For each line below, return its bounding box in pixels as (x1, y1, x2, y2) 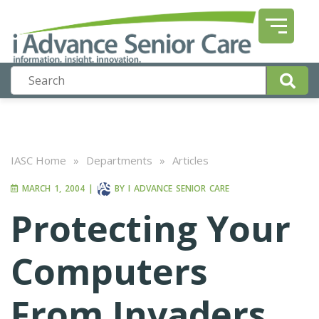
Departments (86, 153, 152, 167)
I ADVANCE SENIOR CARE (128, 182, 229, 195)
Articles (172, 153, 209, 167)
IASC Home (11, 153, 66, 167)
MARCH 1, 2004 (19, 182, 85, 195)
